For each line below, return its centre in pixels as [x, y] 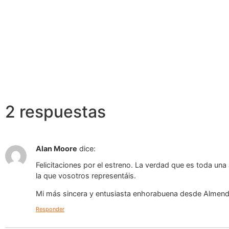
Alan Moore [56, 148]
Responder [50, 209]
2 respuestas [55, 111]
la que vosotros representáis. [86, 175]
